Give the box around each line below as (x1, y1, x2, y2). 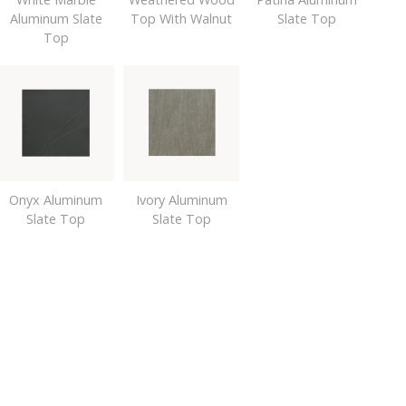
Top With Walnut (130, 9, 233, 27)
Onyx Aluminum (9, 191, 102, 209)
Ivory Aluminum (135, 191, 227, 209)
